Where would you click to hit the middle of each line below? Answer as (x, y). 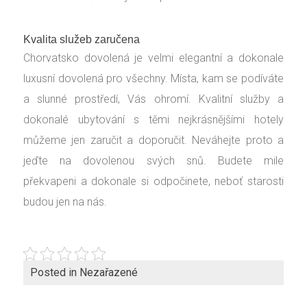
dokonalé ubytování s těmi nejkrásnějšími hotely (153, 120)
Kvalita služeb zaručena (82, 39)
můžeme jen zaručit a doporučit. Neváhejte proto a (153, 140)
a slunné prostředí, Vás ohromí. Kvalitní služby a (153, 99)
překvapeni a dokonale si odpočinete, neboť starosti (153, 181)
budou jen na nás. (65, 202)
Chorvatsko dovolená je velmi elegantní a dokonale (153, 58)
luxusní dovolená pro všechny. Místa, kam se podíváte (153, 78)
